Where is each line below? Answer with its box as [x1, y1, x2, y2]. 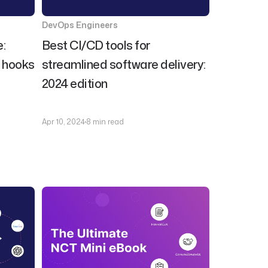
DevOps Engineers [41, 19, 118, 31]
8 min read [86, 117, 124, 127]
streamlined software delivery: [41, 56, 206, 72]
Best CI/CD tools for [41, 36, 150, 53]
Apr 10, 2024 [41, 117, 85, 127]
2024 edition [41, 75, 108, 92]
